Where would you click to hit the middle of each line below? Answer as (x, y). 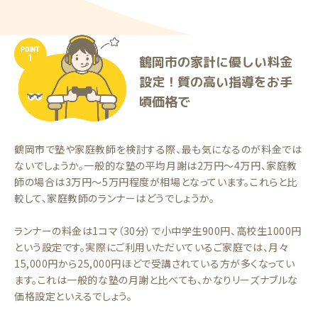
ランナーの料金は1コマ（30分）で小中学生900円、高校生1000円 (158, 231)
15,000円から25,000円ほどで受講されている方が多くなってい (155, 263)
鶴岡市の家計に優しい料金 (216, 62)
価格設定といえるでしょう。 (73, 296)
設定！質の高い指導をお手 (216, 82)
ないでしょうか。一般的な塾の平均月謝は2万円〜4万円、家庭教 (156, 165)
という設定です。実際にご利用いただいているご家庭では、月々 (152, 247)
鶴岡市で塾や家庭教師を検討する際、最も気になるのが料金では (158, 149)
